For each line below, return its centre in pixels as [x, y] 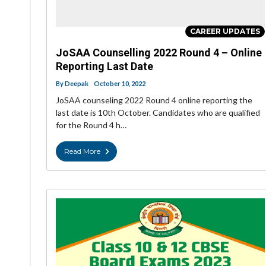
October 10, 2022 [120, 84]
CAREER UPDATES [225, 31]
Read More [82, 151]
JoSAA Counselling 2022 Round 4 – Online [159, 53]
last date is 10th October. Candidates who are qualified [158, 113]
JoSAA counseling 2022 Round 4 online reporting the [154, 100]
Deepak [77, 84]
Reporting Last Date [104, 66]
